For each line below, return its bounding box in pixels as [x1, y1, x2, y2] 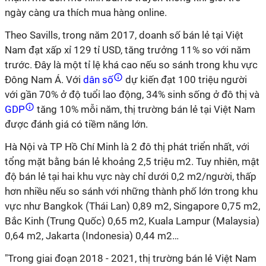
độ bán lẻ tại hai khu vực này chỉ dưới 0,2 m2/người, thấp [5, 170, 256, 182]
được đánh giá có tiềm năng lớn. [5, 118, 148, 130]
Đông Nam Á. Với [5, 74, 81, 85]
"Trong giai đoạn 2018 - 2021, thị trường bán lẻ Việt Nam [5, 252, 256, 264]
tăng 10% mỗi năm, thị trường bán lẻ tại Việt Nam [34, 103, 255, 115]
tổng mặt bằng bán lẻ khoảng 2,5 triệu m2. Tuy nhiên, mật [5, 156, 259, 167]
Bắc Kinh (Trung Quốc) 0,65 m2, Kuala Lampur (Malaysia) [5, 215, 259, 227]
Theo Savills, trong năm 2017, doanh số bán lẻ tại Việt [5, 29, 243, 41]
